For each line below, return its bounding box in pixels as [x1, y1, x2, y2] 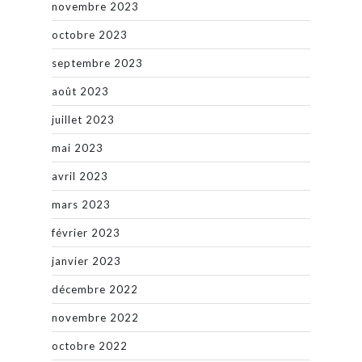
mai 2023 [52, 141, 103, 154]
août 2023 [52, 84, 109, 98]
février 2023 [52, 225, 120, 239]
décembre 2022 [52, 282, 138, 296]
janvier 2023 [52, 254, 121, 267]
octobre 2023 [52, 27, 128, 41]
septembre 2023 [52, 56, 143, 69]
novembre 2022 [52, 310, 139, 324]
